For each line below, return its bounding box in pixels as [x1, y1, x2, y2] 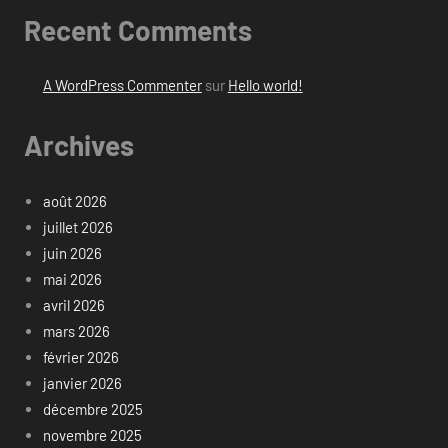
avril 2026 [42, 295, 105, 314]
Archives [24, 128, 134, 163]
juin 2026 [42, 243, 102, 262]
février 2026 [42, 347, 119, 366]
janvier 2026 [42, 373, 122, 392]
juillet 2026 [42, 217, 113, 236]
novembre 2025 [42, 425, 142, 444]
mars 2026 [42, 321, 110, 340]
